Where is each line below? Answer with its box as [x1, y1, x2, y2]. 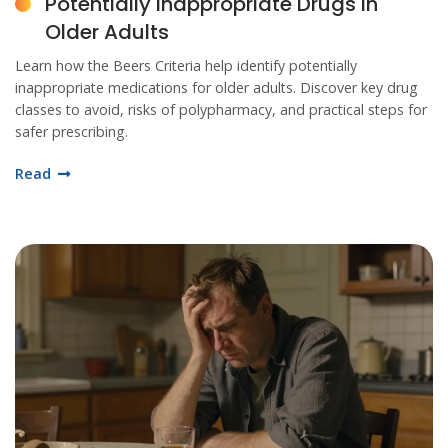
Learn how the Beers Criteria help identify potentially [15, 56, 357, 75]
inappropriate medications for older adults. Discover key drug [15, 78, 418, 97]
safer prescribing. [15, 122, 128, 141]
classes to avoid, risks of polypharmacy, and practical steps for [15, 100, 427, 119]
